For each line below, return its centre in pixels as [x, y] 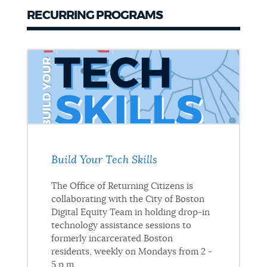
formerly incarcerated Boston [112, 238]
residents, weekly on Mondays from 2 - [131, 252]
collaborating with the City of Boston [128, 199]
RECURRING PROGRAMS [94, 15]
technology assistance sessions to [121, 225]
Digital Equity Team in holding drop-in [130, 212]
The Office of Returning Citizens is [122, 186]
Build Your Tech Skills [104, 160]
